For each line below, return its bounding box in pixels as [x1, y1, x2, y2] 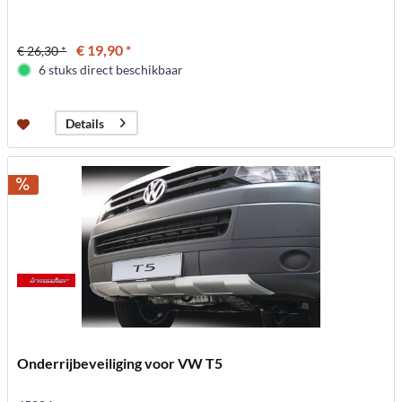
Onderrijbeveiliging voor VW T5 [17, 354, 223, 372]
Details [66, 115, 105, 131]
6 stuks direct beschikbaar [39, 62, 184, 78]
